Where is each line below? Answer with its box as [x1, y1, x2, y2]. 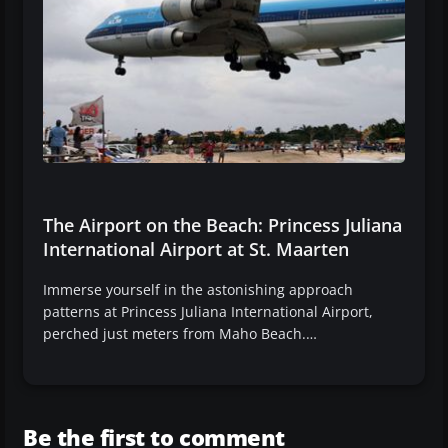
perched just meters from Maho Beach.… [43, 323, 317, 343]
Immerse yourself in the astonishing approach [43, 279, 353, 299]
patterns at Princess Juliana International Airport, [43, 301, 373, 321]
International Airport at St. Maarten [43, 236, 349, 261]
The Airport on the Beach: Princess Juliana [43, 212, 402, 237]
